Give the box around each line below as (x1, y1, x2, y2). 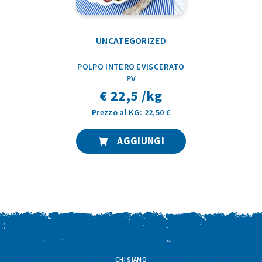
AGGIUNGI (114, 134, 164, 147)
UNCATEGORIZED (95, 34, 167, 46)
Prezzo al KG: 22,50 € (92, 106, 170, 118)
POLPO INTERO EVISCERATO (77, 61, 185, 72)
